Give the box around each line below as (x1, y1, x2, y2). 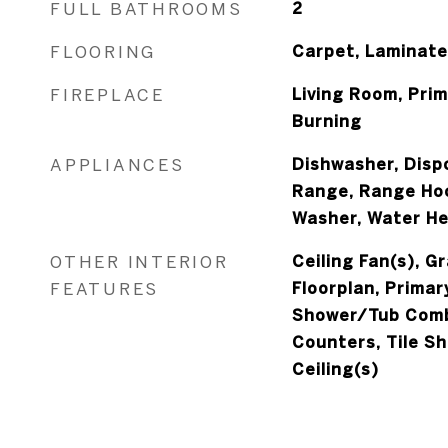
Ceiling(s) (291, 360, 379, 378)
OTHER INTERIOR (50, 252, 229, 271)
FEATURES (50, 279, 159, 298)
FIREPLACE (50, 85, 165, 104)
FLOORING (50, 42, 156, 61)
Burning (291, 112, 362, 130)
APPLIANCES (50, 155, 185, 174)
